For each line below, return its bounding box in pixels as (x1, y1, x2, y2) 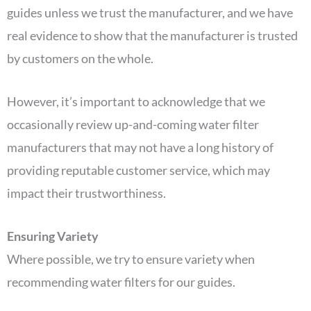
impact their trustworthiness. (7, 185, 168, 201)
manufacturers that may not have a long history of (7, 139, 274, 155)
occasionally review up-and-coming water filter (7, 116, 259, 132)
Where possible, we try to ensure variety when (7, 251, 255, 267)
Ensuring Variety (7, 228, 99, 244)
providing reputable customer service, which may (7, 162, 270, 178)
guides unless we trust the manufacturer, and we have (7, 5, 293, 21)
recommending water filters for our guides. (7, 274, 237, 289)
